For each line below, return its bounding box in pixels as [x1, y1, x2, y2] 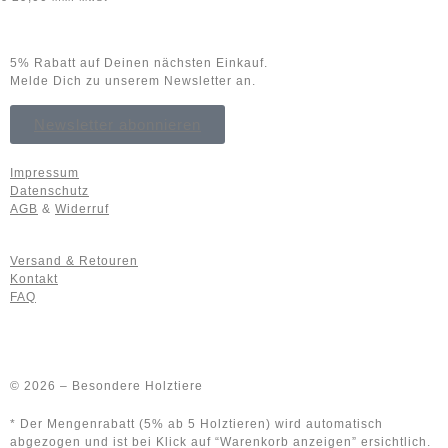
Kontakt [10, 272, 58, 287]
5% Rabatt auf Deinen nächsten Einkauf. [10, 56, 268, 71]
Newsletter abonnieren [34, 115, 201, 133]
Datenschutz [10, 183, 89, 198]
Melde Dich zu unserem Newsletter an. [10, 74, 256, 89]
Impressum [10, 165, 79, 180]
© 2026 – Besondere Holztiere [10, 378, 203, 393]
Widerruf [55, 201, 109, 216]
